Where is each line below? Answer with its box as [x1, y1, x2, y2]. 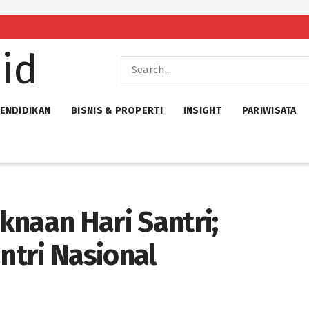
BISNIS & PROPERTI [71, 105, 163, 117]
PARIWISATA [241, 105, 297, 117]
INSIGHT [183, 105, 221, 117]
